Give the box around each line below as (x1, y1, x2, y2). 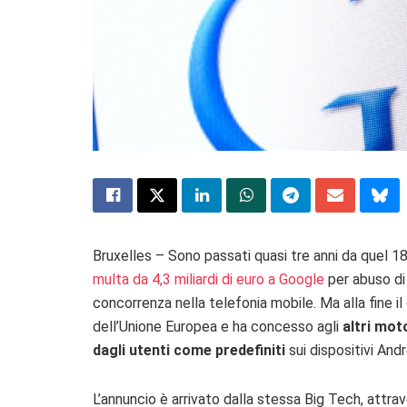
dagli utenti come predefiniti (93, 341, 289, 359)
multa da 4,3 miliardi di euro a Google (93, 270, 324, 288)
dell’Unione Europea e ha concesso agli (93, 317, 342, 335)
